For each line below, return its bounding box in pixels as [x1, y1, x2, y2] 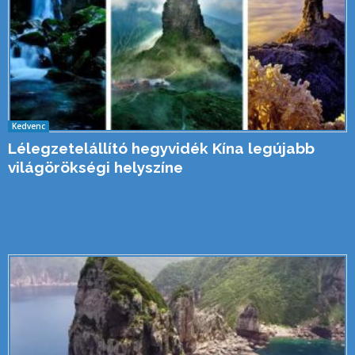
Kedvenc [12, 120, 45, 132]
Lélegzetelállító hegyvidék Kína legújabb [8, 139, 315, 157]
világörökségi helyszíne [8, 158, 183, 176]
